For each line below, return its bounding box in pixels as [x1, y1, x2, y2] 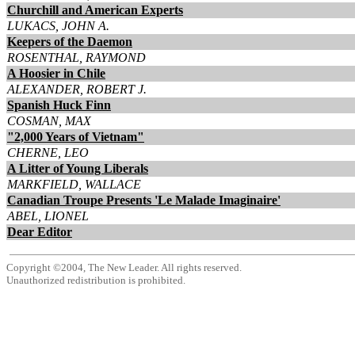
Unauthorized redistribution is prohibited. [6, 274, 185, 286]
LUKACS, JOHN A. [7, 19, 109, 32]
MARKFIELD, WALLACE [7, 177, 141, 191]
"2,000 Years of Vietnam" [7, 130, 144, 143]
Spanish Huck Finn [7, 98, 111, 112]
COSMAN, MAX [7, 114, 91, 128]
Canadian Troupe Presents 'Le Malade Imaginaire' [7, 193, 281, 207]
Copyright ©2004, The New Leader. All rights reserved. [6, 261, 242, 273]
